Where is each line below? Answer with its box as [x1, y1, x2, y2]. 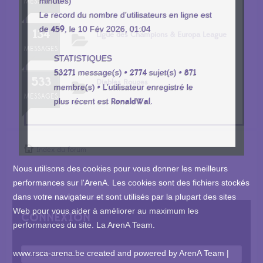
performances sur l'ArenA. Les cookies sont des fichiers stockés [13, 177, 250, 187]
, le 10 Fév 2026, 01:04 [65, 23, 151, 33]
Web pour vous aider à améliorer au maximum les [13, 205, 199, 215]
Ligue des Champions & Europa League [96, 30, 227, 39]
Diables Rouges [96, 77, 149, 87]
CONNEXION [21, 210, 91, 225]
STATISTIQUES [54, 53, 113, 63]
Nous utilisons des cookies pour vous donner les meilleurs [13, 163, 228, 173]
